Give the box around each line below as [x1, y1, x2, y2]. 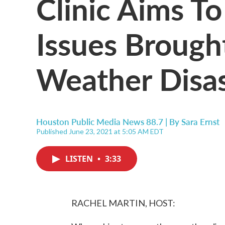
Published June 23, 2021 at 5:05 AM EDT [36, 127, 164, 136]
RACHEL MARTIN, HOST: [71, 197, 175, 208]
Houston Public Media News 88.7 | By [36, 116, 181, 128]
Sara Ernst [181, 116, 219, 128]
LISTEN [65, 153, 95, 164]
